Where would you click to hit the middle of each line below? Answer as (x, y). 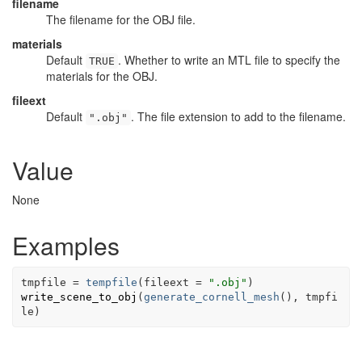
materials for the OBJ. (102, 76)
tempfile (111, 282)
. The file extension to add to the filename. (238, 116)
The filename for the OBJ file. (121, 19)
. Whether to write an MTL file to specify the (229, 60)
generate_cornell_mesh (211, 297)
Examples (66, 245)
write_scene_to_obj (79, 297)
